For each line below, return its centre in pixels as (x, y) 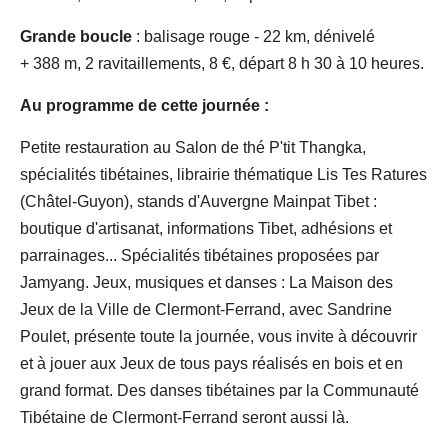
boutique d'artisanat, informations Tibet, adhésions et (206, 228)
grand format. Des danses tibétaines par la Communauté (219, 390)
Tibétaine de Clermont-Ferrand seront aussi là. (184, 417)
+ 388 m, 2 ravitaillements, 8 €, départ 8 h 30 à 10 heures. (222, 63)
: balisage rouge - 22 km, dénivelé (253, 36)
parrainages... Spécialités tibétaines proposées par (199, 255)
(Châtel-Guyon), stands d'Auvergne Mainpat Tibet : (198, 201)
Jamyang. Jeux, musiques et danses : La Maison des (206, 282)
